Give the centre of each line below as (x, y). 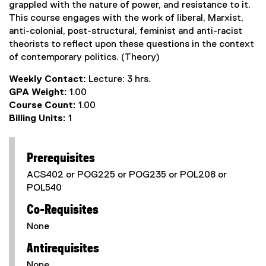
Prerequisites (61, 159)
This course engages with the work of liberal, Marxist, (126, 18)
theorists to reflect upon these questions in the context (132, 45)
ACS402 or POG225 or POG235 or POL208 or (127, 175)
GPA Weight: (39, 93)
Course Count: (44, 106)
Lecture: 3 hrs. (120, 80)
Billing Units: (39, 119)
